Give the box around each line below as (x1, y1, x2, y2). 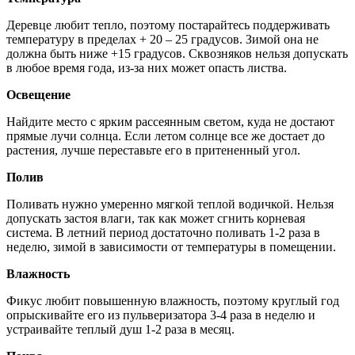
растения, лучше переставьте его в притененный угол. (6, 143, 300, 157)
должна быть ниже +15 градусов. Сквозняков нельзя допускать (6, 46, 348, 60)
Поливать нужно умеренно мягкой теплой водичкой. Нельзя (6, 197, 334, 211)
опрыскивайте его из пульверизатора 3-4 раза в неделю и (6, 307, 315, 322)
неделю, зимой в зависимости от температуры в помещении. (6, 239, 336, 254)
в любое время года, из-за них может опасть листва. (6, 60, 287, 74)
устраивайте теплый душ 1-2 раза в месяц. (6, 322, 235, 336)
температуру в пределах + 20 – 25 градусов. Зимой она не (6, 32, 319, 46)
